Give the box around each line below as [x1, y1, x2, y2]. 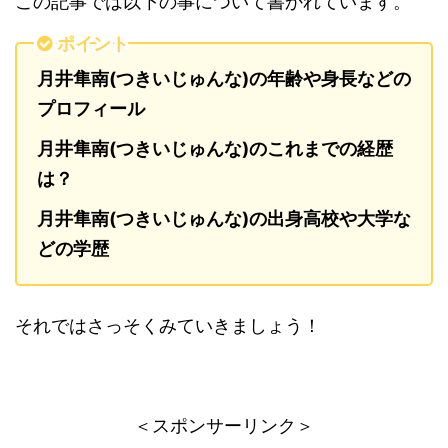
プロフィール [37, 98, 145, 119]
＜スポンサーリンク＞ [134, 415, 314, 436]
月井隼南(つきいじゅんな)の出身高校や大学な [37, 208, 411, 229]
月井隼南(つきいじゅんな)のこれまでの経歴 [37, 138, 393, 159]
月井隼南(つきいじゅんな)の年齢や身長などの [37, 68, 411, 89]
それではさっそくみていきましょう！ [15, 315, 321, 336]
